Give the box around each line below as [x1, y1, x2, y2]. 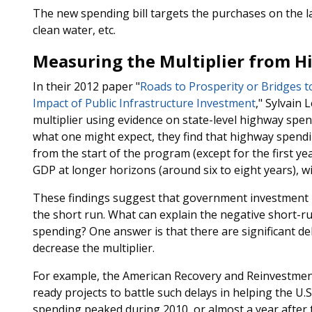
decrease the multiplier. [32, 240, 155, 256]
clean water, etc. [32, 22, 116, 38]
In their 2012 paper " [32, 79, 140, 94]
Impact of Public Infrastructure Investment [32, 95, 256, 111]
